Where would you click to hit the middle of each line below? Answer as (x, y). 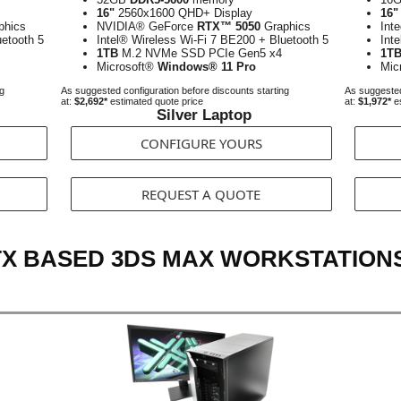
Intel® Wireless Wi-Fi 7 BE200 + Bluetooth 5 (213, 40)
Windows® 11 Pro (207, 67)
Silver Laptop (204, 115)
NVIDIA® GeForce (147, 26)
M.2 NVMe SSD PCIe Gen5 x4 (200, 53)
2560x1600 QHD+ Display (183, 13)
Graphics (286, 26)
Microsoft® (127, 67)
